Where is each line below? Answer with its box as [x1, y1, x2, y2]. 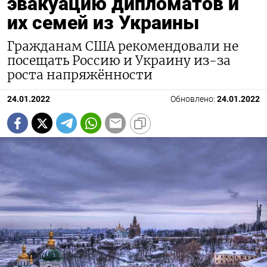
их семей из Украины [7, 11, 199, 35]
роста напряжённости [7, 67, 153, 83]
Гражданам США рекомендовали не [7, 39, 238, 55]
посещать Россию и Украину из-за [7, 53, 231, 69]
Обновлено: [170, 94, 217, 105]
